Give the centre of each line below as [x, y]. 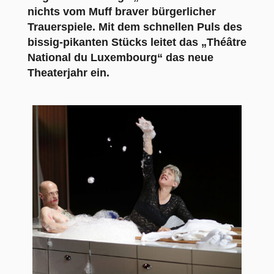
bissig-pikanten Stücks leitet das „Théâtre [137, 42]
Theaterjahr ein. [68, 72]
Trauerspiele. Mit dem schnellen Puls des [135, 27]
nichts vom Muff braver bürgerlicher [121, 11]
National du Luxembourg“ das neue [120, 57]
